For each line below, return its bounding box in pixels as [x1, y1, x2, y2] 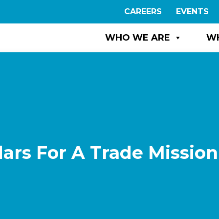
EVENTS [176, 7, 209, 16]
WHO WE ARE [105, 32, 171, 44]
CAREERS [124, 7, 162, 16]
